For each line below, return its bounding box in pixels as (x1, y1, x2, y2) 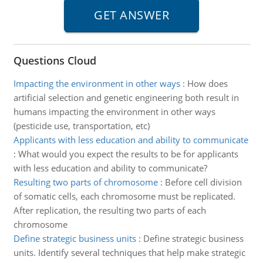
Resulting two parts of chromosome (13, 176, 158, 188)
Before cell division (164, 176, 242, 188)
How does (187, 77, 228, 89)
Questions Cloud (13, 53, 96, 68)
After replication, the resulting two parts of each (13, 204, 206, 216)
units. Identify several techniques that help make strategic (13, 247, 245, 258)
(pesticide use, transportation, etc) (13, 120, 150, 131)
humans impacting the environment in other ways (13, 106, 215, 117)
